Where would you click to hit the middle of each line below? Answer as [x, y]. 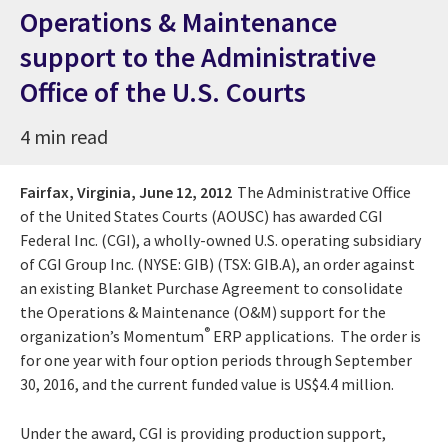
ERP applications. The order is [315, 335]
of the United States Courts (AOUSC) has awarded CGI [201, 215]
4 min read [64, 136]
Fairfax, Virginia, [78, 191]
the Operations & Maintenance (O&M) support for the [203, 311]
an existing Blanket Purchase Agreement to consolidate [211, 287]
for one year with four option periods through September [216, 359]
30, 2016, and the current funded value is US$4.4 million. [207, 383]
